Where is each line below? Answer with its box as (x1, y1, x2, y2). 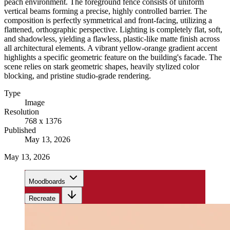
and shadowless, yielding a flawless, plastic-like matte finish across (4, 34, 220, 43)
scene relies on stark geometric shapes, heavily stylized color (4, 62, 199, 71)
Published (4, 125, 36, 135)
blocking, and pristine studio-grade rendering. (4, 71, 151, 80)
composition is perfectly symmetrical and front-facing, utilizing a (4, 15, 212, 25)
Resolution (4, 107, 39, 116)
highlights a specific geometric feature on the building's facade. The (4, 52, 222, 62)
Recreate (29, 194, 55, 202)
